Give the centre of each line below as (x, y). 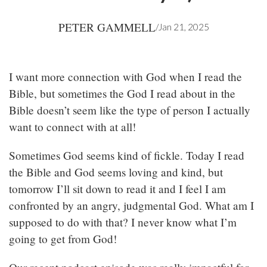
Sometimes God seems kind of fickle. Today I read (127, 156)
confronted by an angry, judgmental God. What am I (131, 206)
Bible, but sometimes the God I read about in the (122, 94)
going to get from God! (63, 239)
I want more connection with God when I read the (125, 77)
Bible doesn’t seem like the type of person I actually (130, 110)
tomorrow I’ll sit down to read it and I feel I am (117, 189)
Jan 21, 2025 (184, 27)
